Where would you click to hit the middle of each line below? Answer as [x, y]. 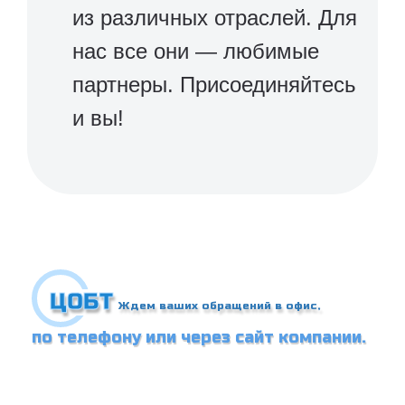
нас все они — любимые [196, 51]
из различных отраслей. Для [215, 17]
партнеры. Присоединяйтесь [214, 84]
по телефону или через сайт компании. [199, 337]
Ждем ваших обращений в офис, [217, 305]
